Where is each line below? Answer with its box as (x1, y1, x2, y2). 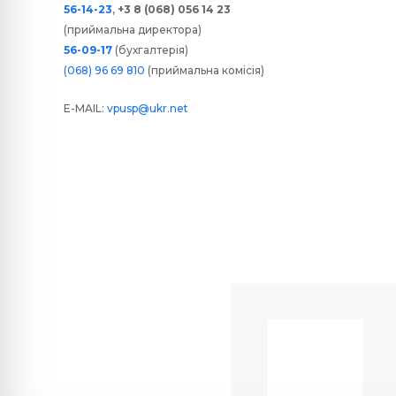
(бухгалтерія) (112, 43, 188, 57)
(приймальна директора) (64, 23, 202, 37)
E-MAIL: (64, 102, 107, 116)
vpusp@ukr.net (107, 102, 188, 116)
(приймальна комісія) (145, 64, 264, 78)
